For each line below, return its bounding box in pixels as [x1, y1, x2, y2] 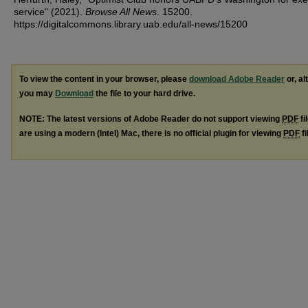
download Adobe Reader [189, 74, 285, 84]
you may [19, 89, 55, 98]
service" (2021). [14, 6, 85, 17]
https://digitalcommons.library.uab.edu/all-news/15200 [14, 19, 247, 30]
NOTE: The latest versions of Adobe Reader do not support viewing [19, 113, 282, 124]
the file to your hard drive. [93, 89, 195, 98]
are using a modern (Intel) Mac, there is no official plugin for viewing [19, 128, 283, 138]
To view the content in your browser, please [19, 74, 189, 84]
